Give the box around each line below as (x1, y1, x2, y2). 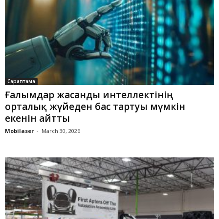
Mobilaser (5, 127, 34, 135)
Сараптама (7, 78, 35, 85)
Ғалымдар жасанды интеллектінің (5, 88, 173, 102)
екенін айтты (5, 112, 70, 125)
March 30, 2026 (42, 127, 80, 135)
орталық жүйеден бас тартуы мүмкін (5, 100, 185, 113)
